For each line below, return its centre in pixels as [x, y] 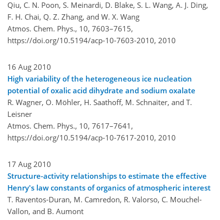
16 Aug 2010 [29, 67]
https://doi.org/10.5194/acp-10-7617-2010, [82, 137]
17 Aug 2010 [29, 164]
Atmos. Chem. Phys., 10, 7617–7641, [70, 125]
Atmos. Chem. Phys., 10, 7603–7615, [70, 28]
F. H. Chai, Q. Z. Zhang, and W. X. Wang [73, 16]
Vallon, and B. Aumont [45, 211]
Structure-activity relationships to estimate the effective [107, 176]
